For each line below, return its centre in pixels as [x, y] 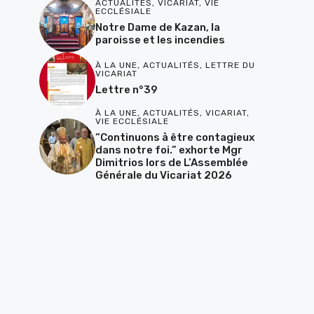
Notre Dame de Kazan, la [158, 28]
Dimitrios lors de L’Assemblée [172, 162]
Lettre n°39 [127, 90]
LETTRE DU [230, 66]
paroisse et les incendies [160, 40]
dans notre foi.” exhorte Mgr [169, 150]
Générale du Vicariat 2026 [164, 175]
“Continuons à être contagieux [175, 137]
